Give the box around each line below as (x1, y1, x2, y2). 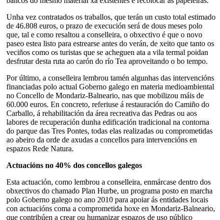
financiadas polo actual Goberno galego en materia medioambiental (6, 82, 214, 91)
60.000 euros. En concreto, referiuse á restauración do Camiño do (6, 100, 209, 109)
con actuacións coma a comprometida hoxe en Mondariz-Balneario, (6, 204, 215, 213)
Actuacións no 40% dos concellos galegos (6, 161, 142, 169)
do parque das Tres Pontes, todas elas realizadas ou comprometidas (6, 126, 213, 135)
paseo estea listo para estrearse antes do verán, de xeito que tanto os (6, 39, 214, 48)
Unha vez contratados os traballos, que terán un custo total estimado (6, 12, 216, 21)
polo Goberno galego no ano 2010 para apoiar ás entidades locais (6, 195, 208, 204)
